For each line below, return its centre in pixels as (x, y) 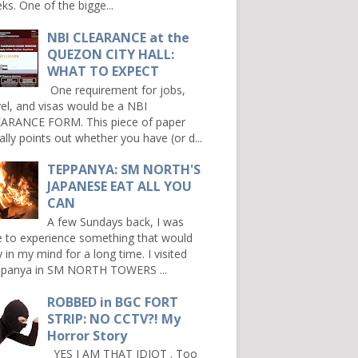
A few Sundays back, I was (116, 221)
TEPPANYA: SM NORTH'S (124, 170)
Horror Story (88, 335)
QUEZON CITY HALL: (111, 54)
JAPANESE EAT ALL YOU (120, 187)
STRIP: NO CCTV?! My (114, 318)
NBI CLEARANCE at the (119, 37)
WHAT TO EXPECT (103, 71)
